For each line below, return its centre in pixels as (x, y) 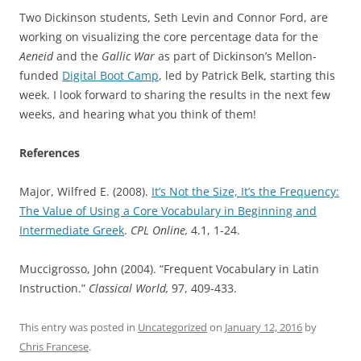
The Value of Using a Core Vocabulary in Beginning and (168, 210)
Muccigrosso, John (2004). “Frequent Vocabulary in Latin (169, 268)
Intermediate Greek (72, 230)
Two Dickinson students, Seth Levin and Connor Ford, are (174, 17)
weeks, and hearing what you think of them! (138, 114)
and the (77, 56)
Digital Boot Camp (110, 75)
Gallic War (128, 56)
